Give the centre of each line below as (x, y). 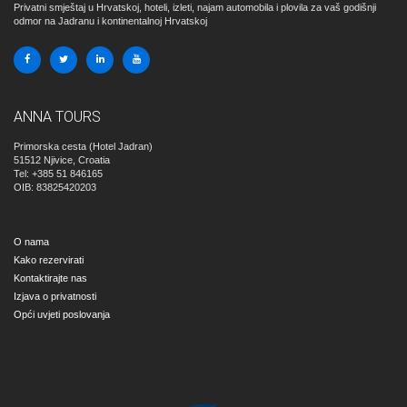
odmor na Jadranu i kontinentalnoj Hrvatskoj (110, 21)
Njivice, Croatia (77, 160)
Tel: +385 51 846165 (58, 174)
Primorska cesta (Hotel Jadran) (83, 147)
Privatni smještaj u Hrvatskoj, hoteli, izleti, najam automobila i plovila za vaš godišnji (195, 8)
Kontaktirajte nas (50, 278)
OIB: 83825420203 (55, 188)
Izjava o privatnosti (55, 297)
